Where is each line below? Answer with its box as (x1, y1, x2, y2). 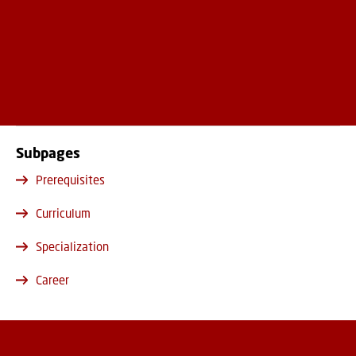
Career (36, 272, 69, 287)
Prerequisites (36, 172, 105, 187)
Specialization (36, 238, 109, 253)
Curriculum (36, 205, 91, 220)
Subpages (16, 143, 80, 161)
